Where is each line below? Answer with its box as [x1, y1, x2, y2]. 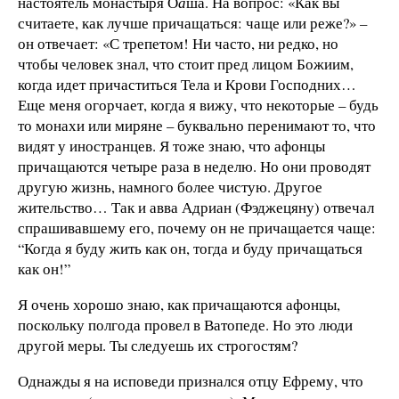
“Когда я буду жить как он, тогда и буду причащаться [18, 238, 362, 259]
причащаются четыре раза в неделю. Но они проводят [18, 156, 370, 177]
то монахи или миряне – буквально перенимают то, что [18, 115, 376, 136]
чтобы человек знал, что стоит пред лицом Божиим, [18, 53, 354, 75]
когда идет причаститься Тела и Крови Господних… [18, 74, 356, 95]
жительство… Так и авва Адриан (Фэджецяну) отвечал [18, 197, 374, 218]
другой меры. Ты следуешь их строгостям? [18, 334, 297, 355]
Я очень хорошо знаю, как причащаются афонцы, [18, 293, 340, 314]
